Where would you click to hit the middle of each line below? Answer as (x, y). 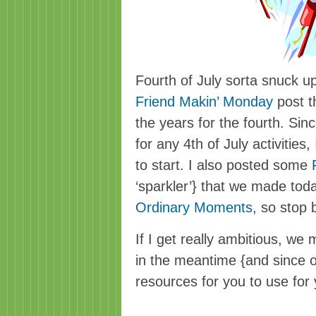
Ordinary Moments (194, 207)
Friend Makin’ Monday (204, 102)
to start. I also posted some (224, 165)
